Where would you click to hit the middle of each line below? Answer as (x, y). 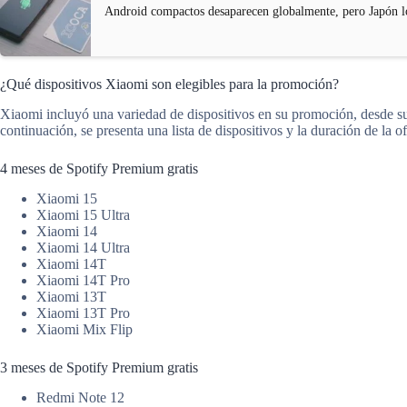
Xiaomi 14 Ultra (83, 247)
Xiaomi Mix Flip (84, 329)
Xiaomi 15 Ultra (83, 214)
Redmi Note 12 (80, 397)
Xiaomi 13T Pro (83, 313)
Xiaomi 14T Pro (83, 280)
